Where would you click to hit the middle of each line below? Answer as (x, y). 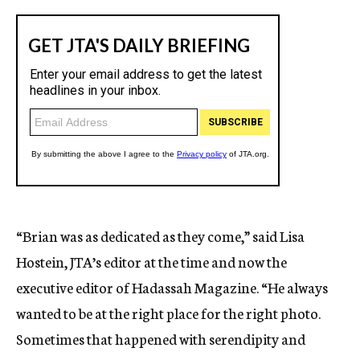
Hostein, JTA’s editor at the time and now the (151, 261)
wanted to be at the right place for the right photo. (168, 313)
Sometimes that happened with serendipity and (161, 338)
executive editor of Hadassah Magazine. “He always (172, 287)
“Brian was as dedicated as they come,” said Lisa (160, 235)
